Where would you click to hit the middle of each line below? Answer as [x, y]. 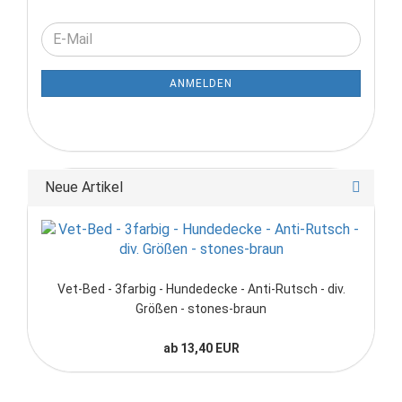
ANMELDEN [201, 83]
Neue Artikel [82, 187]
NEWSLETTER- [90, 70]
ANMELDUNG [84, 90]
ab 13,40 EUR [201, 348]
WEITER [66, 31]
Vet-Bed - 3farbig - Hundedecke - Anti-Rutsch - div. [201, 288]
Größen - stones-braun [201, 308]
